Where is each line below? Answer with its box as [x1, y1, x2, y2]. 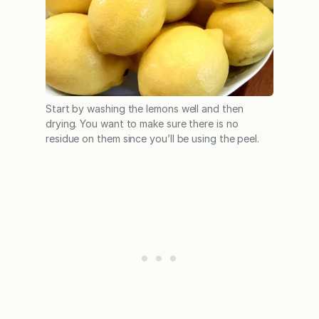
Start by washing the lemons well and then [46, 103, 244, 115]
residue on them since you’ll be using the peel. [46, 132, 260, 145]
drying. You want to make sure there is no [46, 117, 239, 130]
